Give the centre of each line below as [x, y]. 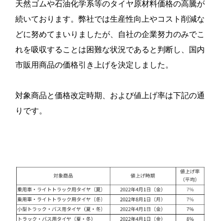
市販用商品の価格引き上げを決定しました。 [94, 65]
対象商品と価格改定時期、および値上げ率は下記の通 [110, 95]
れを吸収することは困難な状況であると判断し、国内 [110, 49]
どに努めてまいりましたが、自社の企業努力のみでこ [110, 34]
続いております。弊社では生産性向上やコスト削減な [110, 19]
